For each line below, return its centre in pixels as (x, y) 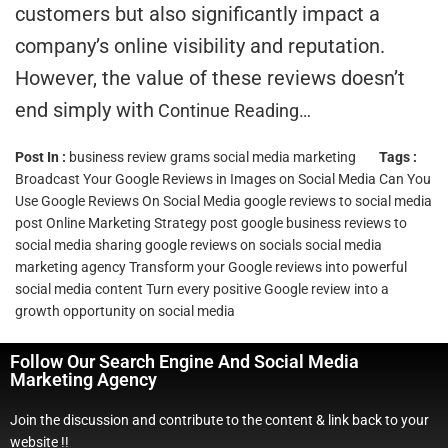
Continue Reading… (232, 110)
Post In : (42, 156)
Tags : (398, 156)
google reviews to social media (338, 200)
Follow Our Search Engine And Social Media (184, 361)
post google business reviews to (308, 222)
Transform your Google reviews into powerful (268, 266)
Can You (405, 178)
